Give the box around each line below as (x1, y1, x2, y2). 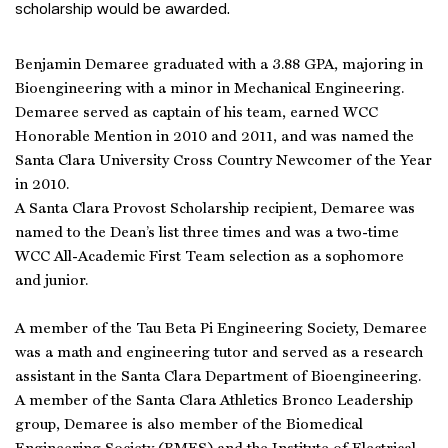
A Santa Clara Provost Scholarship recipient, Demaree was (15, 202, 415, 217)
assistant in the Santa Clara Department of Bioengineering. (15, 370, 421, 385)
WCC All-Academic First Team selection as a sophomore (15, 250, 404, 265)
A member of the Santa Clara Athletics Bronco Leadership (15, 394, 413, 409)
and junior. (15, 274, 88, 289)
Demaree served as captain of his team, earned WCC (15, 106, 378, 121)
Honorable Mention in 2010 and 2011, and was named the (15, 130, 414, 145)
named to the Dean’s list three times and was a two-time (15, 226, 399, 241)
